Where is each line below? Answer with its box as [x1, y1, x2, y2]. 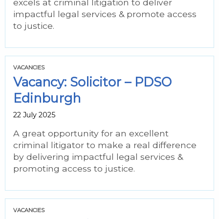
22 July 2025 [13, 110, 55, 119]
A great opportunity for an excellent [13, 128, 169, 138]
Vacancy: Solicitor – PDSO [13, 74, 172, 89]
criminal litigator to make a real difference [13, 140, 197, 150]
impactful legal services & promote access [13, 9, 197, 19]
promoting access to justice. [13, 163, 135, 174]
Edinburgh [13, 90, 81, 106]
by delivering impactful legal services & [13, 152, 183, 162]
